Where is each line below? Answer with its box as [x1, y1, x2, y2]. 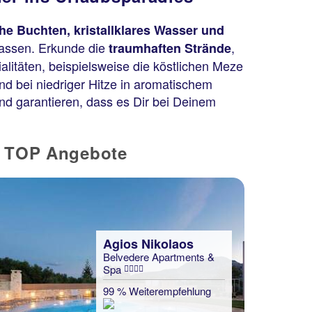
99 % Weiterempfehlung [103, 283, 211, 298]
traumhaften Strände [109, 39, 231, 57]
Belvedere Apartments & [103, 249, 214, 264]
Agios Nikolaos [103, 235, 194, 253]
